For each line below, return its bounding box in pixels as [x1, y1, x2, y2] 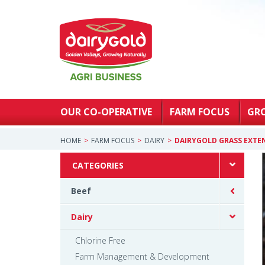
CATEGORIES [72, 159, 124, 171]
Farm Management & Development [75, 250, 209, 262]
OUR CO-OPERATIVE [60, 105, 152, 118]
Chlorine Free [75, 234, 125, 246]
